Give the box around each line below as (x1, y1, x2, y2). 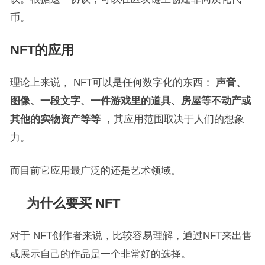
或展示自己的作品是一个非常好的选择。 (9, 248, 191, 259)
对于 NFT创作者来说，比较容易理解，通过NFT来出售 (9, 230, 252, 241)
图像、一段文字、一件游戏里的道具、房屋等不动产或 (9, 95, 251, 106)
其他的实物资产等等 (9, 114, 101, 124)
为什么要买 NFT (26, 196, 120, 211)
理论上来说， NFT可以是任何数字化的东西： (9, 77, 216, 88)
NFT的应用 (9, 43, 74, 57)
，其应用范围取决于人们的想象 (100, 114, 244, 124)
